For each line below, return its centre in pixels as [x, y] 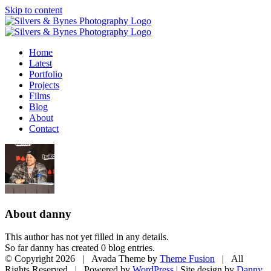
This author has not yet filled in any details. [87, 237]
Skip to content [34, 10]
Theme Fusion [187, 259]
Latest [41, 63]
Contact [44, 129]
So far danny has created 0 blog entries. [80, 248]
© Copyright [30, 259]
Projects [44, 85]
